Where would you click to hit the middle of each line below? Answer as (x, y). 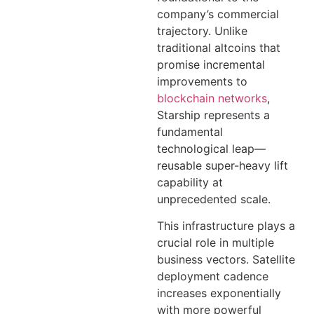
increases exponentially (219, 293)
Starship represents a (213, 115)
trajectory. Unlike (202, 30)
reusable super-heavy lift (223, 165)
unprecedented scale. (214, 199)
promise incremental (211, 64)
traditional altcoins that (219, 47)
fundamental (190, 131)
